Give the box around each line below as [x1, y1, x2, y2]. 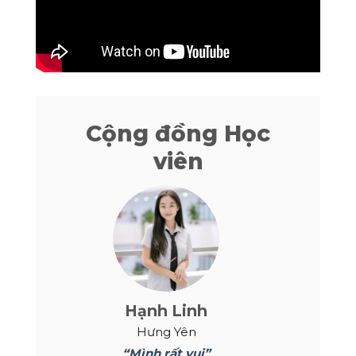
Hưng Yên [136, 323, 196, 339]
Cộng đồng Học [86, 120, 270, 148]
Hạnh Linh [125, 300, 207, 320]
